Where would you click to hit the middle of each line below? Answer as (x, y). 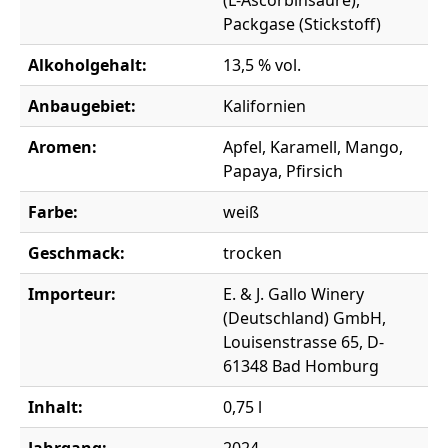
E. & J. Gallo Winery (293, 294)
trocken (252, 253)
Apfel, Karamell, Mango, (313, 147)
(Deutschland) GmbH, (304, 318)
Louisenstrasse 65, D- (303, 342)
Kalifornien (264, 106)
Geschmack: (76, 253)
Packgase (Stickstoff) (302, 24)
